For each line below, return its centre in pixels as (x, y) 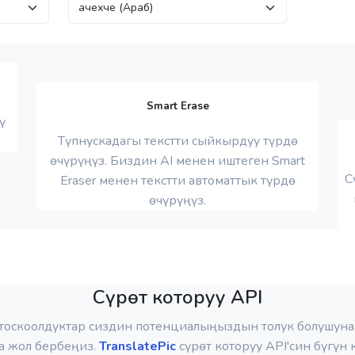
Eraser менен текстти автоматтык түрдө (177, 181)
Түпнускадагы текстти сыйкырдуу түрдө (177, 141)
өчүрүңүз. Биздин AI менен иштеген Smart (177, 161)
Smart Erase (177, 107)
